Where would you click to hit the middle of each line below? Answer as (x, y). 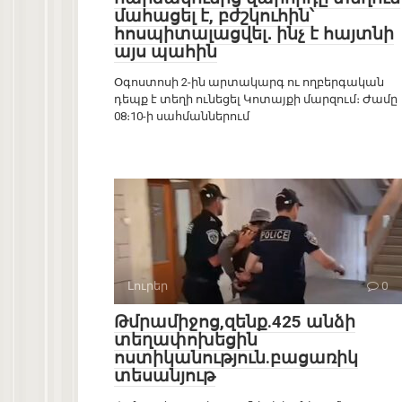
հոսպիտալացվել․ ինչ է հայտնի (254, 34)
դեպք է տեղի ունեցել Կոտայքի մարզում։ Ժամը (256, 100)
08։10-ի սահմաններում (182, 117)
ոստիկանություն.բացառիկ (236, 358)
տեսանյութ (165, 376)
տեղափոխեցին (186, 340)
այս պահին (166, 52)
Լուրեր (148, 286)
